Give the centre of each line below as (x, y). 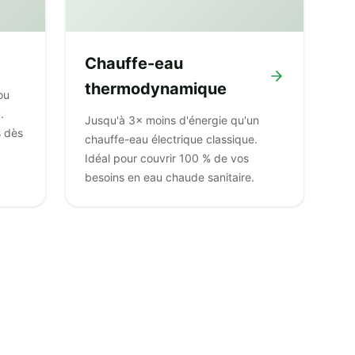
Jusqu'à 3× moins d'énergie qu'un (172, 120)
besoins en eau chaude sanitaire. (170, 177)
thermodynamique (156, 89)
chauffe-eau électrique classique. (171, 139)
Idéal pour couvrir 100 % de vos (167, 158)
